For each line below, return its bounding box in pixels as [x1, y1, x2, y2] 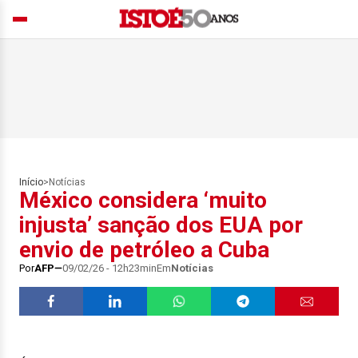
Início [19, 177, 43, 188]
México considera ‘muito [19, 187, 267, 213]
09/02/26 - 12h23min [62, 262, 157, 274]
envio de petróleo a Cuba [19, 237, 269, 263]
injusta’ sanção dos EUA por [19, 212, 303, 238]
